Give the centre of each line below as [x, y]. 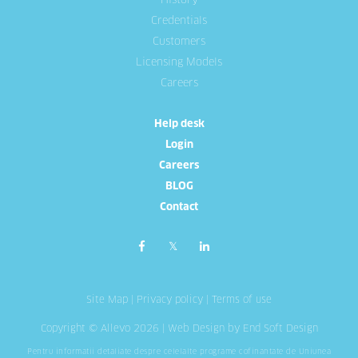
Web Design [196, 329]
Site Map [107, 300]
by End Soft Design [271, 329]
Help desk [179, 124]
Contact [179, 207]
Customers [179, 42]
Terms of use [242, 300]
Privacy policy [170, 300]
